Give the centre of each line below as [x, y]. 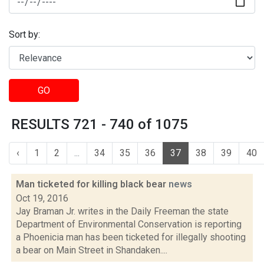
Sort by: [24, 35]
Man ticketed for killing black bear [92, 184]
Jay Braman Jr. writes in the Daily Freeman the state [122, 211]
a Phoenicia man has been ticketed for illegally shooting [131, 237]
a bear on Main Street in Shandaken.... [92, 250]
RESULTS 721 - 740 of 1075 [100, 124]
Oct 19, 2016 [42, 198]
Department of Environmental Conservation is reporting [129, 224]
